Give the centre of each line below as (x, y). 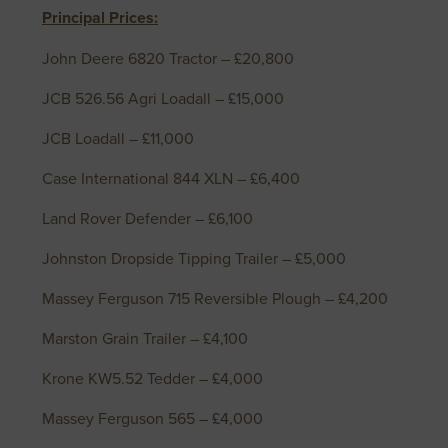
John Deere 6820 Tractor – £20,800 (168, 58)
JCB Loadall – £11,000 (118, 138)
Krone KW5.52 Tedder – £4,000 (152, 378)
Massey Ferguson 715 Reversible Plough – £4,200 (215, 298)
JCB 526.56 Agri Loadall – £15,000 (163, 98)
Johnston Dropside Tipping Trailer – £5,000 (194, 258)
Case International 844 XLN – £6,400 (171, 178)
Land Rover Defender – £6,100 (147, 218)
